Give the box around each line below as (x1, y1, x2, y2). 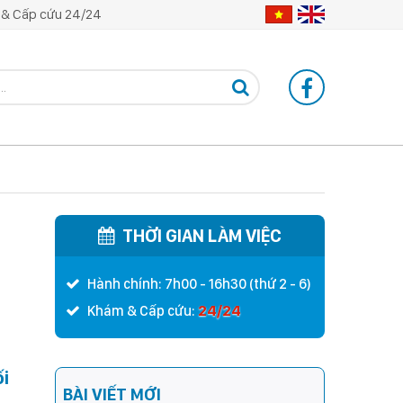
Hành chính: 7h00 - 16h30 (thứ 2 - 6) (87, 275, 311, 293)
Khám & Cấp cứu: (87, 302, 198, 320)
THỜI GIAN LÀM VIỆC (122, 225, 282, 247)
